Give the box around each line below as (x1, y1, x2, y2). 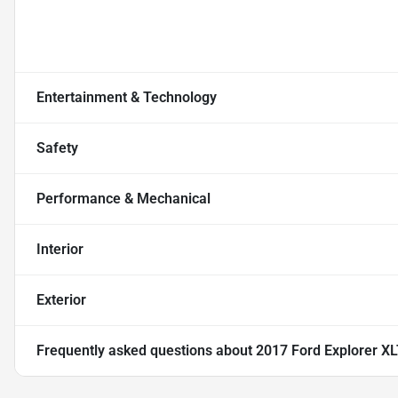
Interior (36, 241, 84, 259)
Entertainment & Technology (36, 89, 217, 107)
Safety (36, 139, 78, 157)
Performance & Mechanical (36, 190, 211, 208)
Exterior (36, 291, 86, 309)
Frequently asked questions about (36, 342, 256, 360)
